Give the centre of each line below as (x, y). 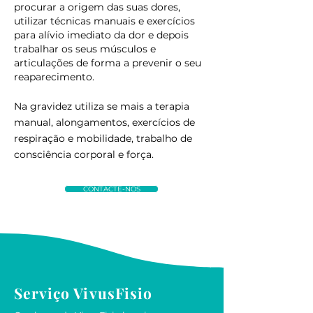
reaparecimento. (56, 77)
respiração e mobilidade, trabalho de (103, 138)
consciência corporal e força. (84, 154)
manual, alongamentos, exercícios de (104, 122)
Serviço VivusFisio (83, 293)
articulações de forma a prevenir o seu (108, 63)
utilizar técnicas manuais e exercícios (104, 21)
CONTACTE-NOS (111, 189)
